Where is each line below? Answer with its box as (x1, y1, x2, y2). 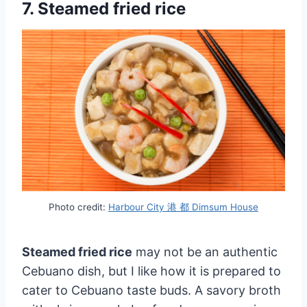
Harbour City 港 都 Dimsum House (108, 201, 258, 213)
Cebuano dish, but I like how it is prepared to (22, 263, 281, 278)
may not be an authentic (132, 244, 278, 259)
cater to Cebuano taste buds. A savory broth (22, 282, 281, 297)
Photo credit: (49, 201, 108, 213)
